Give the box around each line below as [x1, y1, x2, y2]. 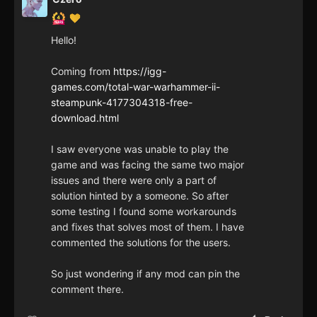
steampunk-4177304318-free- [51, 96, 192, 109]
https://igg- [113, 65, 166, 78]
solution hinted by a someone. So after [51, 190, 229, 202]
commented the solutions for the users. [51, 236, 231, 249]
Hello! [51, 34, 76, 47]
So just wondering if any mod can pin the [51, 267, 240, 280]
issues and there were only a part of [51, 174, 217, 187]
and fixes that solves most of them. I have [51, 221, 244, 234]
